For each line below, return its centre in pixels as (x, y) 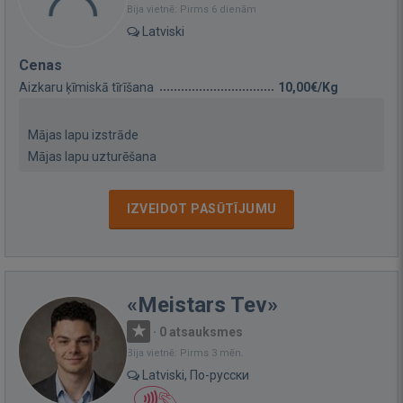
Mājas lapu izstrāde (83, 134)
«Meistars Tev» (202, 304)
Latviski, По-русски (194, 375)
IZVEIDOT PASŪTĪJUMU (201, 208)
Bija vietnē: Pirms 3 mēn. (185, 353)
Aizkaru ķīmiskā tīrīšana (86, 87)
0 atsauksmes (201, 331)
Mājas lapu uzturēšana (92, 156)
